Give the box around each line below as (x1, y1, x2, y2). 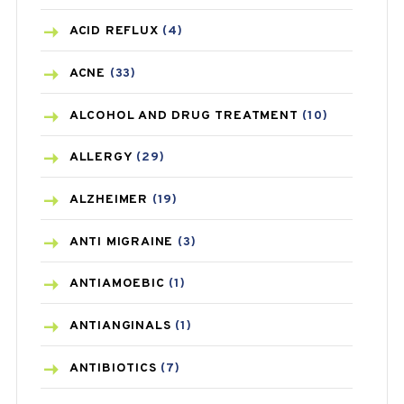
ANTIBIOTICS (69, 360, 157, 376)
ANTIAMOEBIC (69, 276, 165, 292)
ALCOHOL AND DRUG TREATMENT (69, 107, 298, 124)
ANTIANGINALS (69, 318, 171, 335)
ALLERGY (69, 150, 133, 166)
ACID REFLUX (69, 23, 159, 40)
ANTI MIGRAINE (69, 234, 174, 250)
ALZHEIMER (69, 192, 148, 208)
